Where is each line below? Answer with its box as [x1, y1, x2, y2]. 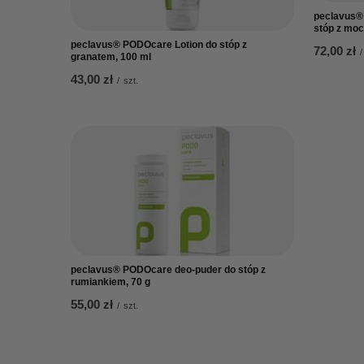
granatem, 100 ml [71, 51, 151, 63]
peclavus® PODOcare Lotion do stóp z [71, 39, 247, 50]
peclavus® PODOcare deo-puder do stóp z [71, 264, 266, 275]
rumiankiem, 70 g [71, 276, 150, 288]
